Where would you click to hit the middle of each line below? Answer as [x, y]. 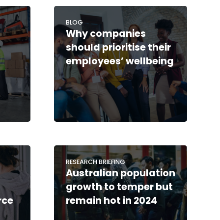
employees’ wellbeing [120, 61]
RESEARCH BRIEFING [95, 162]
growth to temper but [119, 187]
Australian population [120, 173]
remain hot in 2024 [111, 200]
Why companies [106, 33]
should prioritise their [118, 47]
